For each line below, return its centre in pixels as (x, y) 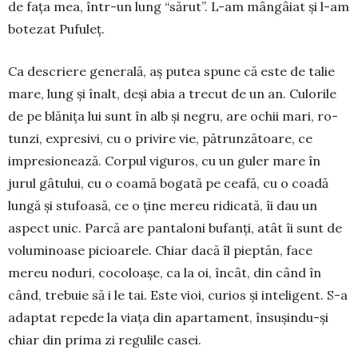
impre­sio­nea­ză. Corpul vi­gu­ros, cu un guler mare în (164, 160)
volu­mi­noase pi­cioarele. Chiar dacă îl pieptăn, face (160, 250)
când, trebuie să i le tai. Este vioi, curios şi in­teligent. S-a (178, 294)
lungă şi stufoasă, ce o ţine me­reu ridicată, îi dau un (163, 205)
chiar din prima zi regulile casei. (105, 339)
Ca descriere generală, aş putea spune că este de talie (171, 71)
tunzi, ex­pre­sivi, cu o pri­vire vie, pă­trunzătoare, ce (160, 138)
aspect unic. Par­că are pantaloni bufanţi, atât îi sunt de (175, 227)
